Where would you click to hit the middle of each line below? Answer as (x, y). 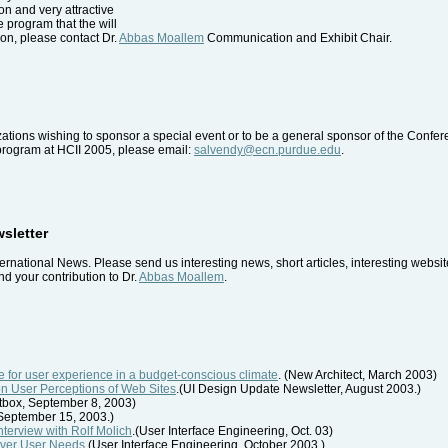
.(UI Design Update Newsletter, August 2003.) (298, 388)
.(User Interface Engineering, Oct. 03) (232, 430)
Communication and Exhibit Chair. (298, 38)
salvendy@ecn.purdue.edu (267, 150)
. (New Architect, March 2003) (357, 374)
